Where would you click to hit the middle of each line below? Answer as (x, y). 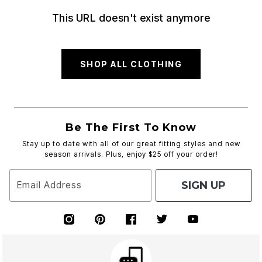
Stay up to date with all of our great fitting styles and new (131, 144)
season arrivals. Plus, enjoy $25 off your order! (131, 154)
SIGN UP (204, 185)
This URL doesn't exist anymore (131, 18)
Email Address (49, 185)
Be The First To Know (131, 127)
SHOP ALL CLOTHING (131, 64)
